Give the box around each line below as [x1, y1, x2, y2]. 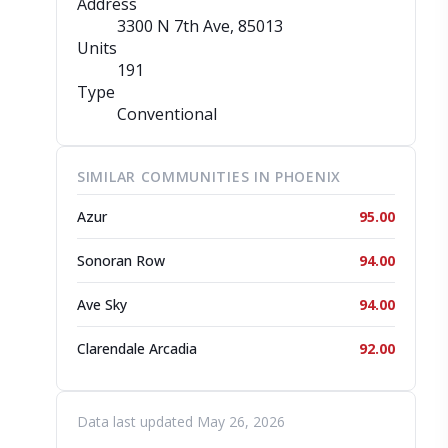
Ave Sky [77, 295, 127, 314]
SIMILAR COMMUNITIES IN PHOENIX [77, 167, 341, 186]
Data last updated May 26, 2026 [77, 412, 285, 431]
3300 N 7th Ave [117, 15, 230, 37]
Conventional [117, 103, 217, 125]
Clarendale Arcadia [77, 339, 197, 358]
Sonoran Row [77, 251, 165, 270]
